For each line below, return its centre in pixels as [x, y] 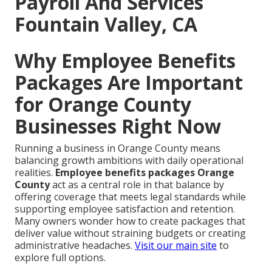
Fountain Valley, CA [106, 24]
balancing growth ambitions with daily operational [129, 161]
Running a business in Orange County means [117, 148]
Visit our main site [176, 246]
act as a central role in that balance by [137, 185]
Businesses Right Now [118, 126]
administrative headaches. [75, 246]
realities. [35, 173]
